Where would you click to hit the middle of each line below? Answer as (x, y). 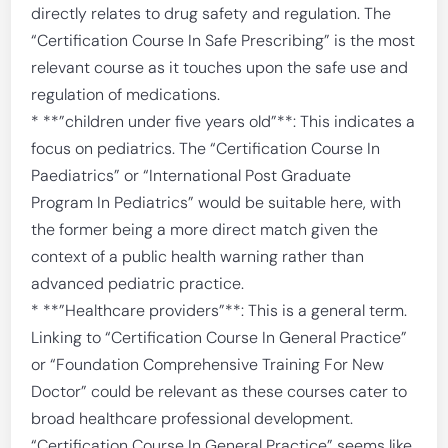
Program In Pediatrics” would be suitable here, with (216, 202)
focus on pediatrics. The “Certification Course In (206, 148)
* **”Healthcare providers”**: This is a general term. (219, 310)
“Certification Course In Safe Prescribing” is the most (223, 40)
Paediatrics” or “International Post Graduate (191, 175)
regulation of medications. (126, 94)
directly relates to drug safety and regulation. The (211, 13)
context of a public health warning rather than (198, 256)
